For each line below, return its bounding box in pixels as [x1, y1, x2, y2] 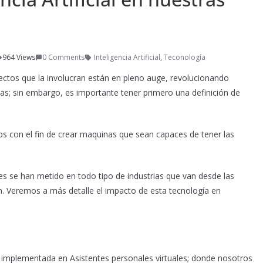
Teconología [164, 52, 205, 63]
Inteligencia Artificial [94, 52, 160, 63]
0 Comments [42, 52, 85, 63]
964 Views [2, 52, 35, 63]
